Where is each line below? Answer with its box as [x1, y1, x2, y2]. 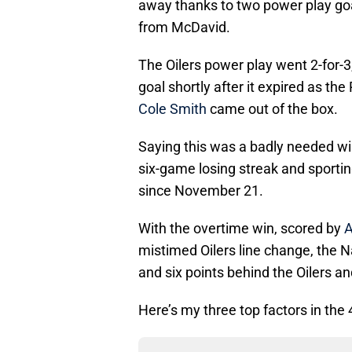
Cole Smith [138, 101, 207, 118]
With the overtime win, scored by [138, 220, 344, 237]
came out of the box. [207, 101, 338, 118]
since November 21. [138, 182, 263, 200]
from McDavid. [138, 19, 230, 36]
